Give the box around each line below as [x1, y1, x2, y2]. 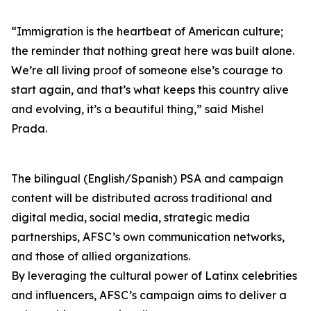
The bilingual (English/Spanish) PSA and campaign [11, 171, 283, 185]
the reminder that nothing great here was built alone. [11, 44, 294, 58]
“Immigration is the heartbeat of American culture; [11, 24, 283, 38]
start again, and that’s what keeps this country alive [11, 83, 289, 96]
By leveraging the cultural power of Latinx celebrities [11, 269, 297, 283]
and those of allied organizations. [11, 249, 190, 263]
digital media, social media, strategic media [11, 210, 250, 224]
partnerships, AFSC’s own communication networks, [11, 230, 285, 244]
